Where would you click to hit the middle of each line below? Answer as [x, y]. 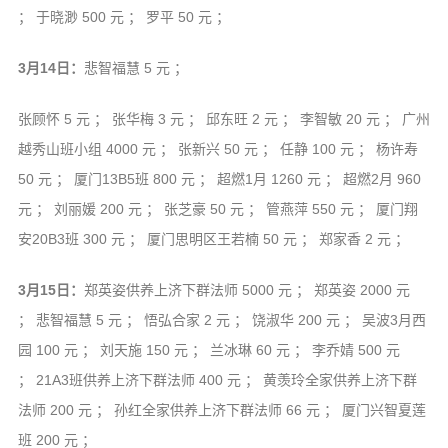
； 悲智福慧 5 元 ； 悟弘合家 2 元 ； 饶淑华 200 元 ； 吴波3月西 [221, 320]
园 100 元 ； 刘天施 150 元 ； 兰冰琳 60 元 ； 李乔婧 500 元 [208, 350]
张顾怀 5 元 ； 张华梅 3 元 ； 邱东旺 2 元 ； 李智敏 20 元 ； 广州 [223, 119]
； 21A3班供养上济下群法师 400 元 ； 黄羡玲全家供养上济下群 [217, 380]
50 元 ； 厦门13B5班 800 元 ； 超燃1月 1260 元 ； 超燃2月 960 [219, 179]
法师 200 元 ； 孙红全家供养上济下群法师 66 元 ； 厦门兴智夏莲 [221, 410]
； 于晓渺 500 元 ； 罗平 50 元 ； [123, 17]
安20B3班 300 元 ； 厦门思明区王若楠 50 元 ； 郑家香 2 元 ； [213, 239]
